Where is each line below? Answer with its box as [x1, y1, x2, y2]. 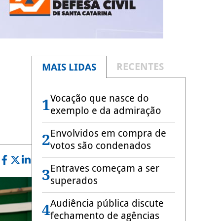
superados [50, 175, 98, 186]
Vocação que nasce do [50, 92, 149, 104]
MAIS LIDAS [42, 61, 96, 73]
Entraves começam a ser [50, 162, 159, 174]
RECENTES [116, 61, 164, 73]
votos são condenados [50, 140, 151, 151]
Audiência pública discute [50, 197, 164, 209]
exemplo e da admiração [50, 105, 161, 116]
